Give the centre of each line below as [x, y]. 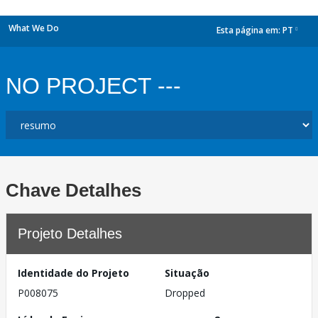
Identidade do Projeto [73, 273]
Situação [187, 273]
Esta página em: [250, 31]
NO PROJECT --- [93, 86]
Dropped [185, 293]
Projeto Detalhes [70, 234]
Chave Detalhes [73, 190]
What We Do [34, 28]
